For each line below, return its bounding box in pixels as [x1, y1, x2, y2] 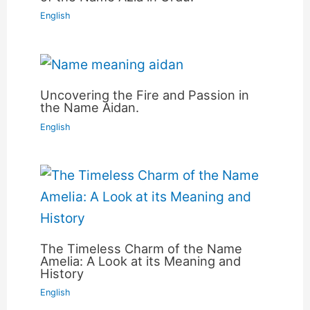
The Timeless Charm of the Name [40, 240, 243, 256]
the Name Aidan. [40, 100, 140, 116]
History [40, 265, 84, 281]
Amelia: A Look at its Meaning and [40, 253, 241, 268]
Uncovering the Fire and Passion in [40, 87, 250, 103]
